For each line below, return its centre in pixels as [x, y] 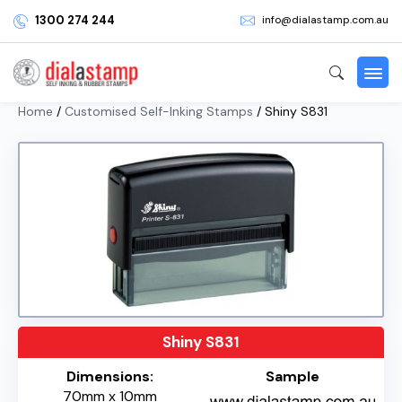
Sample [293, 376]
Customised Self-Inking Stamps [159, 111]
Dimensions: [109, 376]
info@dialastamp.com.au [325, 20]
